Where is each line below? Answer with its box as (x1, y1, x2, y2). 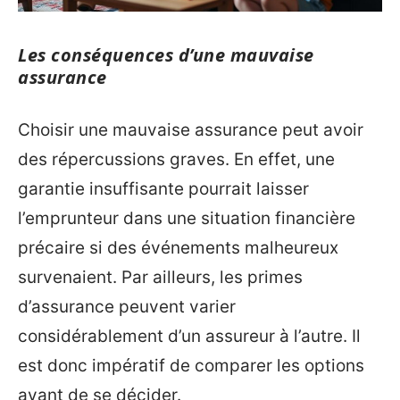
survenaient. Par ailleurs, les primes (18, 267, 303, 288)
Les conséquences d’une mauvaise (18, 42, 314, 67)
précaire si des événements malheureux (18, 237, 338, 259)
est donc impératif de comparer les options (18, 355, 364, 377)
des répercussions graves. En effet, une (18, 149, 335, 171)
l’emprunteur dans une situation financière (18, 208, 355, 229)
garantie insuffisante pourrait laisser (18, 179, 309, 200)
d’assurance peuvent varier (18, 296, 236, 318)
